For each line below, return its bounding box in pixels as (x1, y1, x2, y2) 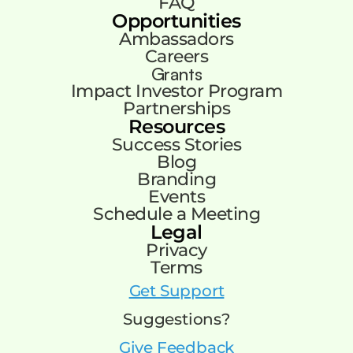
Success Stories (111, 134, 242, 155)
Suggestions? (123, 310, 230, 329)
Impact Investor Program (70, 80, 283, 102)
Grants (150, 63, 203, 84)
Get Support (128, 281, 225, 300)
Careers (144, 46, 209, 67)
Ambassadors (119, 28, 234, 50)
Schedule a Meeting (93, 203, 260, 225)
